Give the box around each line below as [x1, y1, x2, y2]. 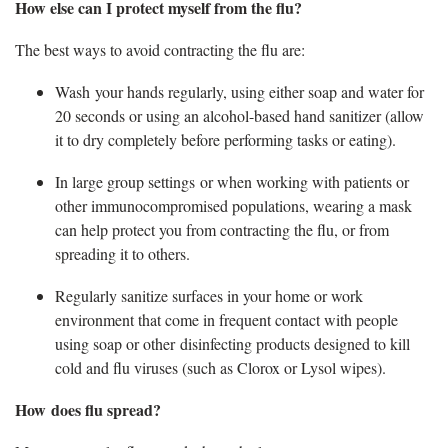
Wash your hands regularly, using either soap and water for [55, 80, 424, 102]
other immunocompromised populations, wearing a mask [55, 194, 412, 216]
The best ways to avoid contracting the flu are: [15, 38, 310, 60]
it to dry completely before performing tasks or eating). [55, 128, 401, 150]
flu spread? [85, 397, 173, 421]
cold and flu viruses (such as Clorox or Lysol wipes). [55, 356, 386, 378]
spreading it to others [55, 242, 186, 264]
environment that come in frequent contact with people [55, 308, 398, 330]
